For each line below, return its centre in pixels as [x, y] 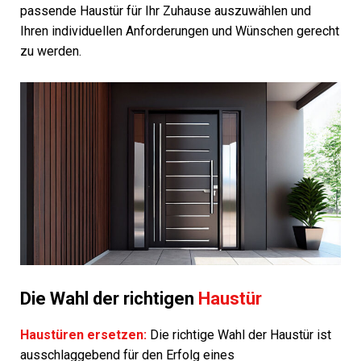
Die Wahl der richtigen [109, 299]
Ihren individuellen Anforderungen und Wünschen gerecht [180, 31]
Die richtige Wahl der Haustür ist [239, 335]
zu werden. [51, 51]
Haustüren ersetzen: [83, 335]
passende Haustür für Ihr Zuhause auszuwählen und [166, 10]
